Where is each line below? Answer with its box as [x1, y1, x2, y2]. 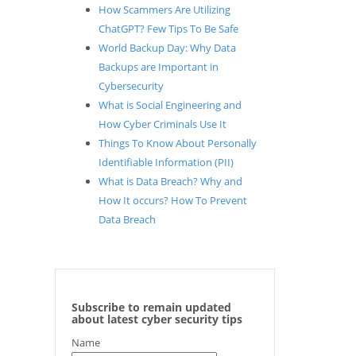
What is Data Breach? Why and [98, 173, 242, 188]
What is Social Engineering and [98, 97, 242, 112]
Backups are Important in [98, 59, 219, 74]
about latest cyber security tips [71, 311, 242, 327]
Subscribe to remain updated [71, 299, 231, 315]
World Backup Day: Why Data [98, 40, 236, 55]
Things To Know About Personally [98, 135, 257, 150]
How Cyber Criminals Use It [98, 116, 226, 131]
